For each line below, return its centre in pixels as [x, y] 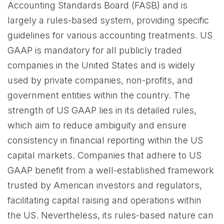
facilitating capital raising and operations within [104, 200]
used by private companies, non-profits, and [100, 80]
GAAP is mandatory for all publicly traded [95, 50]
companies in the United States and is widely [101, 65]
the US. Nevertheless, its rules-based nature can [110, 215]
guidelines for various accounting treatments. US [110, 35]
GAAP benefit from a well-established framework [111, 170]
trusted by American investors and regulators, [105, 185]
